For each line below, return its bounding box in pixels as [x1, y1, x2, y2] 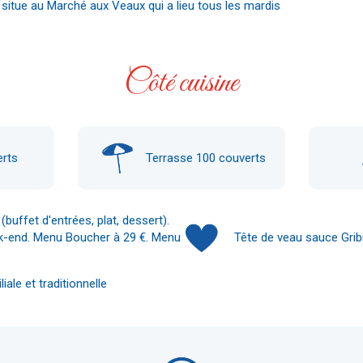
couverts [216, 150, 267, 165]
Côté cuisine [125, 63, 238, 104]
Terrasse [146, 150, 197, 165]
